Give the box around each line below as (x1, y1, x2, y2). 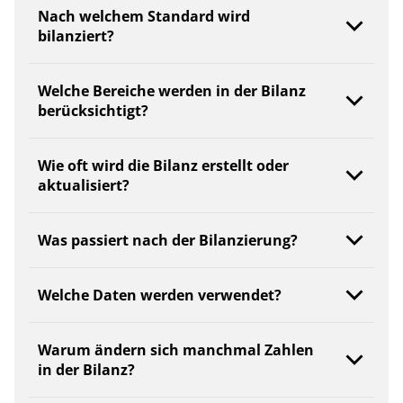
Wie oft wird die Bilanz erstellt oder (38, 156, 289, 176)
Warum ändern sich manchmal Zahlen (38, 340, 314, 361)
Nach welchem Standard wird (38, 6, 250, 27)
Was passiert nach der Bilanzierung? (38, 230, 298, 251)
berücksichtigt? (38, 101, 148, 121)
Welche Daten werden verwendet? (38, 285, 282, 306)
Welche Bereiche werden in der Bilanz (38, 81, 306, 102)
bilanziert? (38, 26, 114, 47)
